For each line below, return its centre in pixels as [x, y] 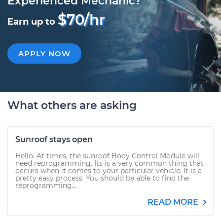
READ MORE [174, 202]
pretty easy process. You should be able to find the [102, 178]
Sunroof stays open [54, 139]
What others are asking [72, 105]
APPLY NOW [44, 54]
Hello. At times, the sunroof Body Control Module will [107, 156]
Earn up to [33, 22]
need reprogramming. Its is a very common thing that [110, 163]
